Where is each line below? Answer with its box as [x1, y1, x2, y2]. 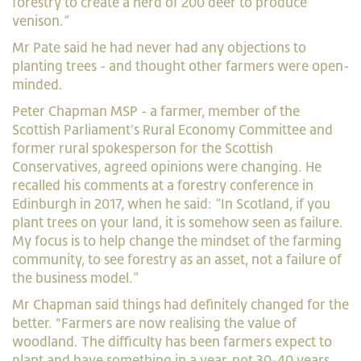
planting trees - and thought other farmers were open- [12, 57, 349, 74]
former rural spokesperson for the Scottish [12, 139, 273, 156]
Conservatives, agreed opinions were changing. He [12, 158, 322, 175]
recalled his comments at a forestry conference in [12, 176, 313, 193]
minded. [12, 76, 66, 93]
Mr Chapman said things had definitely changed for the [12, 296, 349, 313]
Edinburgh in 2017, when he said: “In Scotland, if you [12, 195, 330, 212]
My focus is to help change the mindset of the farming [12, 232, 342, 249]
